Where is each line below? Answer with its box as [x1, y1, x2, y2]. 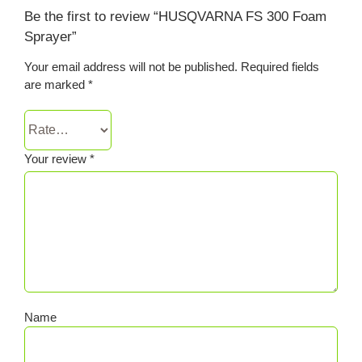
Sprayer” [23, 28, 77, 45]
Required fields [240, 59, 319, 74]
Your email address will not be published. [23, 59, 238, 74]
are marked [23, 77, 88, 91]
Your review [23, 151, 90, 166]
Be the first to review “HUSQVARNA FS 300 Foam [23, 8, 326, 25]
